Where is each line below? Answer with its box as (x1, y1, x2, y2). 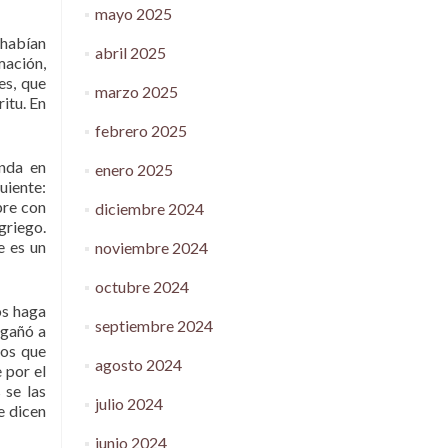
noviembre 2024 (94, 238, 208, 257)
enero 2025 (94, 160, 173, 179)
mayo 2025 (94, 4, 172, 23)
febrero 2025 (94, 121, 187, 140)
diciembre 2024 (94, 199, 204, 218)
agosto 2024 (94, 355, 182, 374)
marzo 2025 (94, 82, 178, 101)
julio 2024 (94, 394, 163, 413)
